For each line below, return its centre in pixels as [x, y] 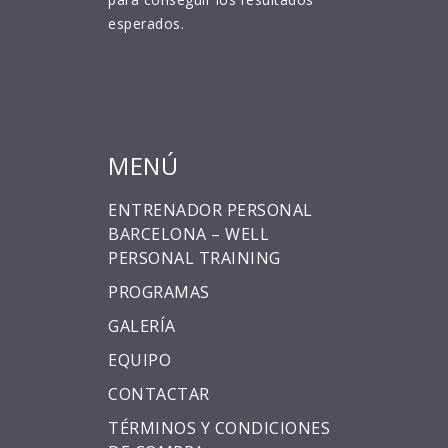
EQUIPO [139, 360]
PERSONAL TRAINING [194, 258]
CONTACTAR [159, 394]
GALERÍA [142, 326]
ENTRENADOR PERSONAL [210, 210]
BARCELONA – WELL [188, 234]
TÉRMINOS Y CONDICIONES [219, 428]
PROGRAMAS [159, 292]
